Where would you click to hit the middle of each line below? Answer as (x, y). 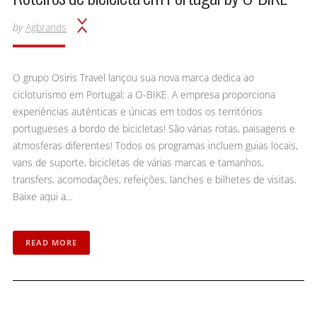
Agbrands (46, 27)
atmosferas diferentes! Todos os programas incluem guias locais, (155, 145)
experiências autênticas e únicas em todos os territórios (137, 111)
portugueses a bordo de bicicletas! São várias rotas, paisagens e (154, 128)
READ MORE (51, 242)
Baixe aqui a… (42, 196)
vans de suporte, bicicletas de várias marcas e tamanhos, (138, 162)
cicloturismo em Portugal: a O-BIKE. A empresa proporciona (144, 94)
